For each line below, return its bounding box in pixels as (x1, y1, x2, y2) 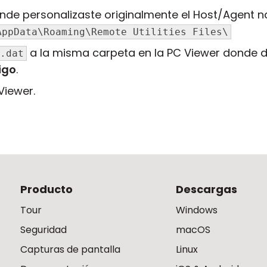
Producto (20, 182, 73, 197)
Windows (176, 203, 218, 218)
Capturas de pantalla (20, 243, 120, 257)
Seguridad (20, 223, 67, 237)
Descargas (176, 182, 238, 197)
